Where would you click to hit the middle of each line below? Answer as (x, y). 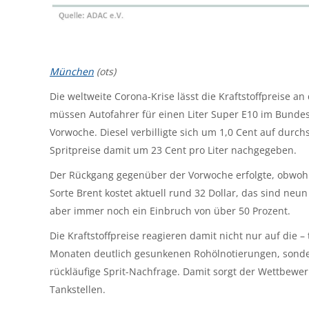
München (72, 72)
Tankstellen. (78, 290)
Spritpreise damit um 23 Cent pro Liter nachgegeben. (173, 150)
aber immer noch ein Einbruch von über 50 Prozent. (170, 211)
